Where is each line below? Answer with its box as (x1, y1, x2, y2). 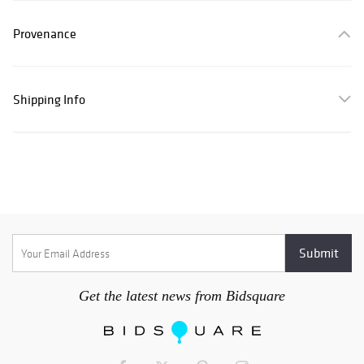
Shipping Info (13, 91, 85, 108)
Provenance (13, 25, 76, 42)
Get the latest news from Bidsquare (79, 288, 285, 305)
